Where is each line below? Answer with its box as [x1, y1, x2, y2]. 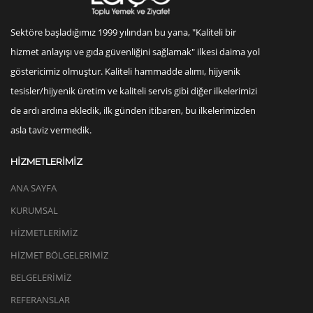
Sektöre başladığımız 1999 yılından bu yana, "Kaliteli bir [10, 26, 236, 39]
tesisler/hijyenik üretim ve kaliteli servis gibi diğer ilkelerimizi [10, 85, 257, 98]
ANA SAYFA [10, 182, 57, 195]
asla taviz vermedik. [10, 124, 92, 137]
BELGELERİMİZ [10, 271, 71, 284]
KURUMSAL [10, 204, 58, 217]
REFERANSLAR [10, 293, 70, 307]
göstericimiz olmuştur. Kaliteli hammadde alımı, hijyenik [10, 65, 240, 78]
